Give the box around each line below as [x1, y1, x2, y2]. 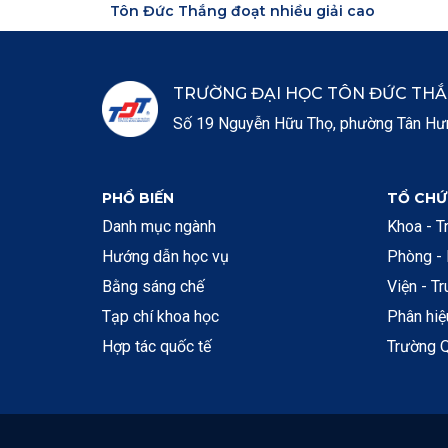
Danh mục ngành [102, 216, 216, 236]
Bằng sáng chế [102, 276, 204, 296]
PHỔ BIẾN [102, 188, 174, 207]
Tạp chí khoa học [102, 306, 219, 326]
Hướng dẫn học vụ [102, 246, 229, 266]
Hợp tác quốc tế [102, 336, 211, 356]
